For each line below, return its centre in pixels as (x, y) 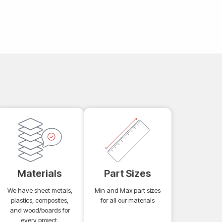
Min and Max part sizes (127, 191)
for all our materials (127, 200)
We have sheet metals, (40, 191)
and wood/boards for (40, 210)
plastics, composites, (40, 200)
